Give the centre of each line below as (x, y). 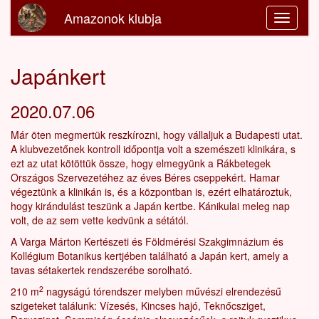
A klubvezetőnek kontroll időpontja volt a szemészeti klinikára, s (153, 149)
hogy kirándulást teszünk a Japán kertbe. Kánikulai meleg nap (150, 206)
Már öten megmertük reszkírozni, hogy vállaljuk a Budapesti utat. (157, 135)
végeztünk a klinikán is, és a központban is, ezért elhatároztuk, (151, 192)
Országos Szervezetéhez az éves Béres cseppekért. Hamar (145, 177)
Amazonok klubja (113, 18)
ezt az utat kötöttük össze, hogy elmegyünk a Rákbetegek (141, 163)
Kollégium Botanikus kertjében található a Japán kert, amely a (150, 256)
